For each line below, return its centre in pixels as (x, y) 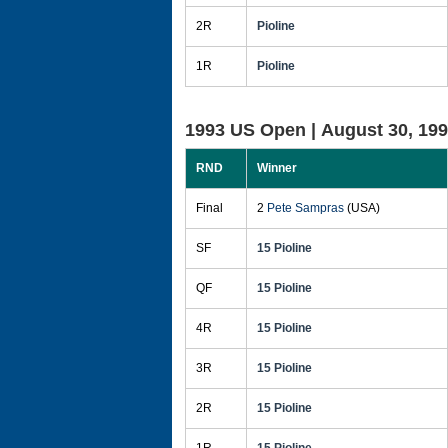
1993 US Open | (253, 130)
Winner (277, 168)
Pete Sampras (305, 208)
